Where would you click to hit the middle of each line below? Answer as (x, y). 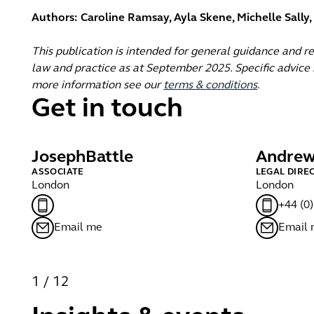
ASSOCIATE (58, 172)
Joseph (59, 158)
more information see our (98, 86)
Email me (78, 228)
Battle (110, 158)
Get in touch (108, 110)
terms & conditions (211, 86)
